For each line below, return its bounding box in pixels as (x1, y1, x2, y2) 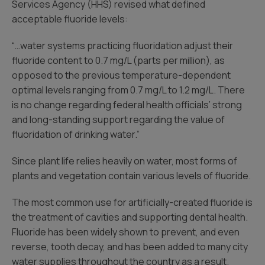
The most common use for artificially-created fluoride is (12, 196, 253, 209)
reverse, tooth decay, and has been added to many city (12, 240, 248, 253)
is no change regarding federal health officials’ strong (12, 98, 242, 111)
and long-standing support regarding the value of (12, 113, 225, 126)
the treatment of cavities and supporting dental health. (12, 211, 248, 224)
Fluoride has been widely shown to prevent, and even (12, 225, 240, 238)
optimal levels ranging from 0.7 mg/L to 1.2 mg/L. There (12, 83, 245, 96)
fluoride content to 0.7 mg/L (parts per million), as (12, 54, 225, 67)
